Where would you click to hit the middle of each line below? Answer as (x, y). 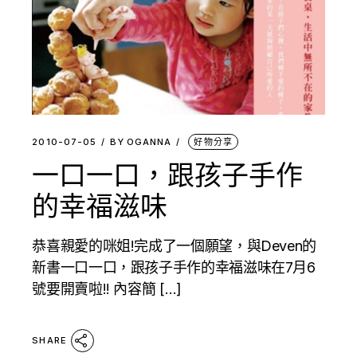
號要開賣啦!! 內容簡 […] (107, 288)
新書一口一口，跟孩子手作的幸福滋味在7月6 (174, 267)
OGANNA (149, 141)
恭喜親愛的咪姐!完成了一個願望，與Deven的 (175, 245)
